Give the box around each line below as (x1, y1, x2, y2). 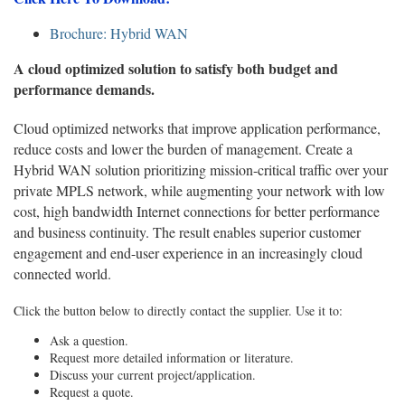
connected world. (14, 264, 111, 283)
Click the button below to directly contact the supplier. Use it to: (14, 302, 343, 319)
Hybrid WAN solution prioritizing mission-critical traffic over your (14, 160, 388, 179)
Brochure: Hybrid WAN (50, 24, 188, 42)
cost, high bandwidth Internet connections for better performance (14, 202, 380, 221)
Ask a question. (50, 332, 128, 349)
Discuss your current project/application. (50, 366, 256, 383)
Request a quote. (50, 383, 134, 400)
